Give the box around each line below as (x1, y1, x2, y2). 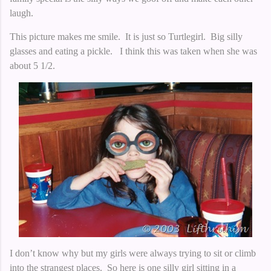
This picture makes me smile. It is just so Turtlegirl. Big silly (10, 31, 243, 42)
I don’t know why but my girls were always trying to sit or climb (10, 247, 256, 258)
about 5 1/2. (10, 60, 55, 71)
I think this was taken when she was (120, 45, 257, 56)
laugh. (10, 7, 33, 18)
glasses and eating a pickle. (10, 45, 113, 56)
